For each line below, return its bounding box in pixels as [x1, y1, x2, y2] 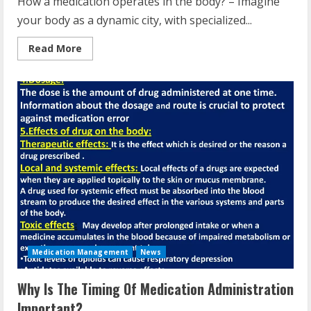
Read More [28, 42, 82, 55]
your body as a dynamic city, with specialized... [17, 12, 252, 28]
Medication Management [32, 247, 129, 257]
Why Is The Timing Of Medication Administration [17, 278, 294, 299]
